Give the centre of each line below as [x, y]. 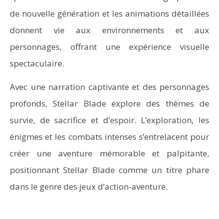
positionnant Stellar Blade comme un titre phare [109, 170]
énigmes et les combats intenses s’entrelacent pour [109, 137]
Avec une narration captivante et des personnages [109, 87]
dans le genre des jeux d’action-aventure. [89, 186]
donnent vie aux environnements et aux [109, 30]
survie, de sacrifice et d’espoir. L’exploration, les [109, 120]
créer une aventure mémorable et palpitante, [109, 153]
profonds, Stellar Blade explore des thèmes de [109, 103]
